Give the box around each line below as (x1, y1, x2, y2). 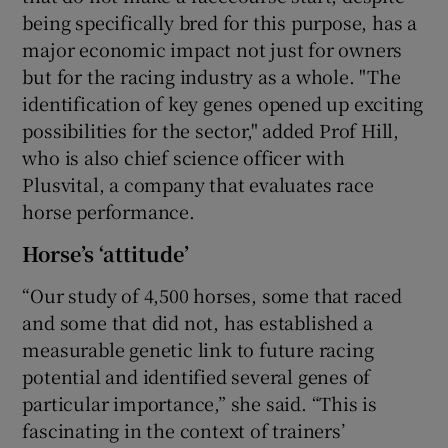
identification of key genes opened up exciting (22, 90, 424, 117)
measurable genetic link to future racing (22, 336, 374, 363)
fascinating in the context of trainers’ (22, 417, 345, 444)
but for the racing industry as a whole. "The (22, 63, 401, 90)
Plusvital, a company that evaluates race (22, 171, 374, 198)
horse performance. (22, 198, 195, 225)
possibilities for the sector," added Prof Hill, (22, 117, 400, 144)
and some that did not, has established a (22, 309, 373, 336)
